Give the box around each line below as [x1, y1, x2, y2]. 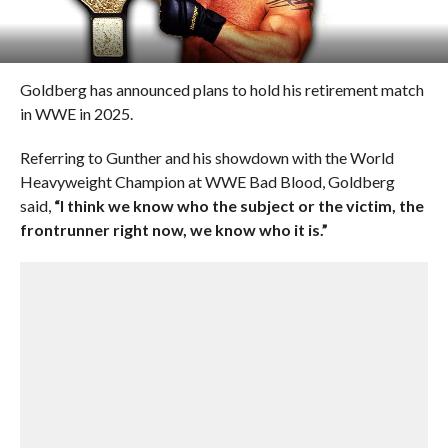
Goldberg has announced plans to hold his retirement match [19, 80, 424, 99]
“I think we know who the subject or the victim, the [53, 196, 424, 215]
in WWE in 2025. [19, 104, 133, 123]
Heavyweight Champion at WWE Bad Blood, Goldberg [19, 172, 395, 191]
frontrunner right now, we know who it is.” [19, 220, 328, 239]
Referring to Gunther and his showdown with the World [19, 148, 394, 167]
